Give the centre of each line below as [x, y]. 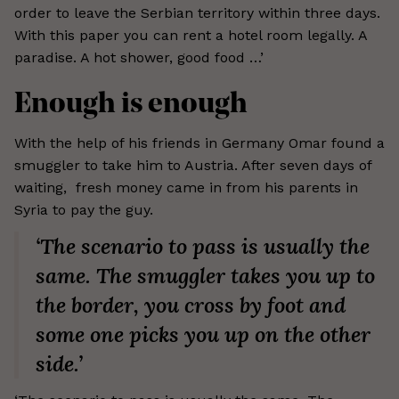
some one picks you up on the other [203, 334]
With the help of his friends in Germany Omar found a [199, 143]
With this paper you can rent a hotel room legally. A [191, 35]
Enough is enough [131, 105]
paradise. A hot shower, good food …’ [139, 57]
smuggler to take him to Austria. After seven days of [193, 165]
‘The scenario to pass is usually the [203, 246]
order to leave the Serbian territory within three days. [197, 13]
